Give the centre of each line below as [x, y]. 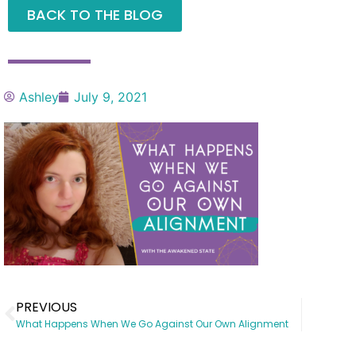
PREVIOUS [46, 307]
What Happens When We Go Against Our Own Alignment [152, 323]
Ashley [39, 97]
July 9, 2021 [110, 97]
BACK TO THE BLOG [95, 15]
